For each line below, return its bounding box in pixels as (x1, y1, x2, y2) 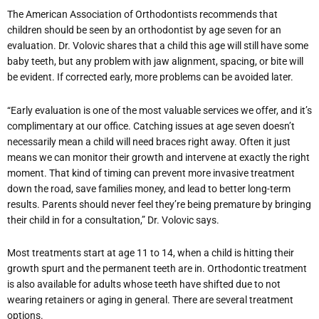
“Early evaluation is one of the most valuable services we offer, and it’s (7, 104, 312, 116)
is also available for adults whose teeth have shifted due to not (7, 278, 281, 291)
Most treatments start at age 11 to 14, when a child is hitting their (7, 247, 294, 259)
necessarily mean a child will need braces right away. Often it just (7, 135, 291, 147)
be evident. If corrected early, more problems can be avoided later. (7, 71, 293, 83)
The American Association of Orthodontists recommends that (7, 9, 278, 21)
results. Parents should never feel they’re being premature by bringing (7, 198, 311, 210)
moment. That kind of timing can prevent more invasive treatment (7, 167, 295, 179)
